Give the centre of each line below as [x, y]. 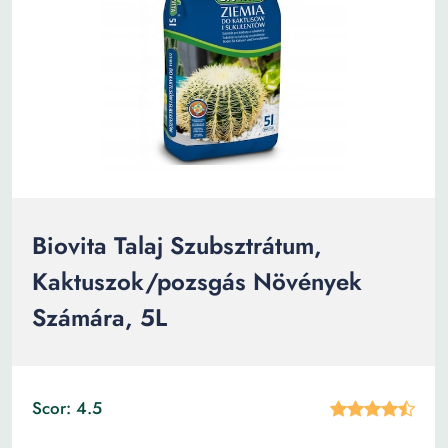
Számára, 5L [99, 317]
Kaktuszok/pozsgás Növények [197, 281]
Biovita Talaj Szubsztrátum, [177, 245]
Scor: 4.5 [67, 408]
